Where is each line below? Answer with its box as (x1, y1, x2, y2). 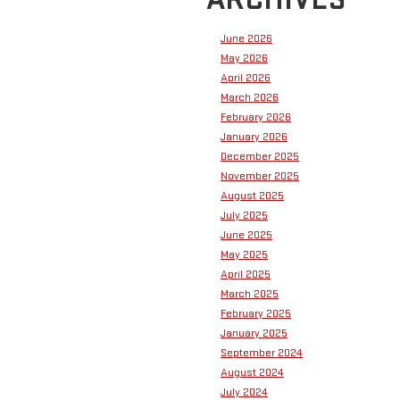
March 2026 (221, 90, 279, 105)
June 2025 (221, 228, 272, 243)
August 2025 (221, 188, 284, 204)
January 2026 (221, 129, 287, 145)
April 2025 (221, 267, 271, 282)
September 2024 (221, 346, 303, 361)
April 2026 (221, 71, 271, 86)
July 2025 (221, 208, 268, 223)
